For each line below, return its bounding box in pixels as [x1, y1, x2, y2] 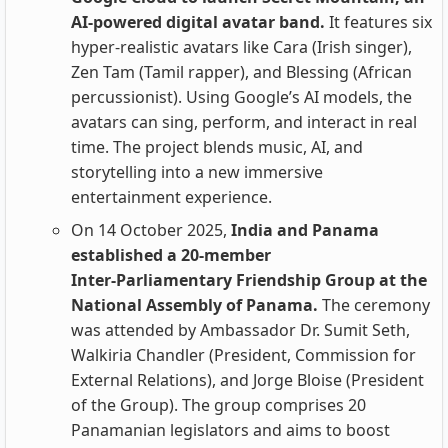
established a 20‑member [71, 244, 271, 266]
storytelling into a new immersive [71, 161, 323, 183]
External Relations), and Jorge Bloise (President [71, 369, 424, 391]
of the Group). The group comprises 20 [71, 394, 366, 416]
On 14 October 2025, [71, 219, 227, 241]
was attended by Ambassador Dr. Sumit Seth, [71, 319, 410, 341]
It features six [329, 11, 432, 33]
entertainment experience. [71, 186, 272, 208]
